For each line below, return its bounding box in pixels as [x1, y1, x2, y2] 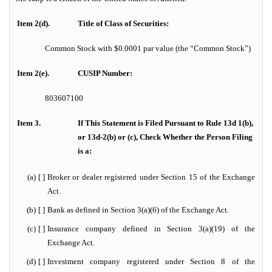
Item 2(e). [17, 69, 49, 78]
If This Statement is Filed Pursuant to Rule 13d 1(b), [78, 118, 253, 128]
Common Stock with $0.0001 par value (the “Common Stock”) [45, 44, 251, 53]
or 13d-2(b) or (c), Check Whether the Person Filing [78, 132, 253, 142]
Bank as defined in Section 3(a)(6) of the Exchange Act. [47, 205, 229, 215]
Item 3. [17, 118, 41, 128]
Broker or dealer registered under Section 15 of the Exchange [47, 172, 255, 182]
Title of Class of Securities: [78, 19, 169, 29]
